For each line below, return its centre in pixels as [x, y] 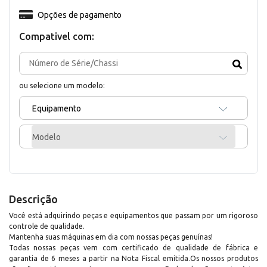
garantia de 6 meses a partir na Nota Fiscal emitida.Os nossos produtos [133, 258]
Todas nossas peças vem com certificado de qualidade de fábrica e [133, 247]
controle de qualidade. [47, 226]
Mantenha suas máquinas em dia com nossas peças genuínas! [111, 237]
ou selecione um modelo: [62, 85]
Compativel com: [57, 36]
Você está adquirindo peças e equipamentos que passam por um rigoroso [133, 215]
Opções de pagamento [79, 15]
